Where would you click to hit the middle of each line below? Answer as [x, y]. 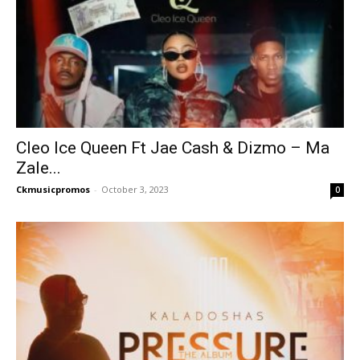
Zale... [39, 168]
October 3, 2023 [135, 190]
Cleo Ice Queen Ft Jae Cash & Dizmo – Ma [173, 148]
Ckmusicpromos [53, 190]
